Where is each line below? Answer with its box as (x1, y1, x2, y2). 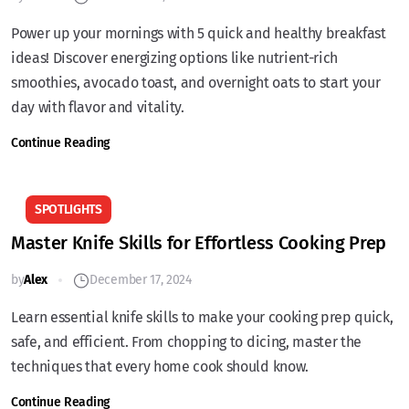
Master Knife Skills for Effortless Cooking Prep (11, 232, 386, 254)
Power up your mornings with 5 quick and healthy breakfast (11, 25, 386, 42)
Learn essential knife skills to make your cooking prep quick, (11, 309, 393, 326)
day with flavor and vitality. (11, 99, 184, 116)
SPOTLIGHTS (35, 202, 102, 217)
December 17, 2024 (89, 272, 192, 288)
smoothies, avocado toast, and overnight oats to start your (11, 74, 381, 91)
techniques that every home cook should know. (11, 358, 309, 375)
